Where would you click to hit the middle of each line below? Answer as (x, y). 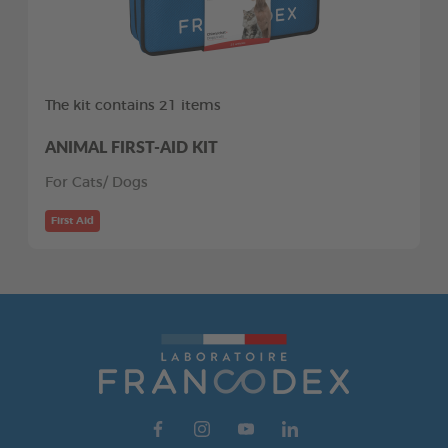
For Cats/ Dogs (96, 183)
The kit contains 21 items (133, 106)
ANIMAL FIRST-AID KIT (131, 147)
